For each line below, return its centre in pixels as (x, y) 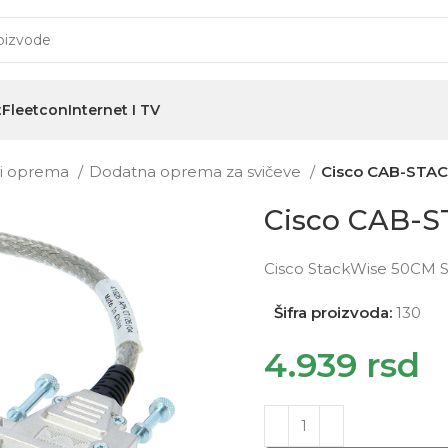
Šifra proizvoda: (335, 312)
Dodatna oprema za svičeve (197, 171)
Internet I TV (114, 110)
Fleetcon (35, 110)
